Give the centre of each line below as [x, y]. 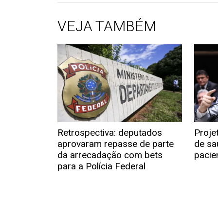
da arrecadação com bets [110, 155]
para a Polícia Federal [101, 166]
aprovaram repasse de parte [115, 144]
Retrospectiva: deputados [109, 133]
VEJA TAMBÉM [107, 26]
